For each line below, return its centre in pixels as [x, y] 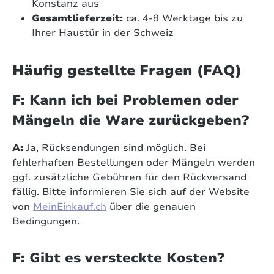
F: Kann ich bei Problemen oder [125, 101]
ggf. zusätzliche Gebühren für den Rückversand [129, 178]
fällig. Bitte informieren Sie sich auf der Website [131, 192]
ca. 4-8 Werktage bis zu [183, 19]
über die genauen [151, 207]
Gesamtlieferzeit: [77, 19]
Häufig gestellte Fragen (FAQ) [127, 71]
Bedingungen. [46, 222]
